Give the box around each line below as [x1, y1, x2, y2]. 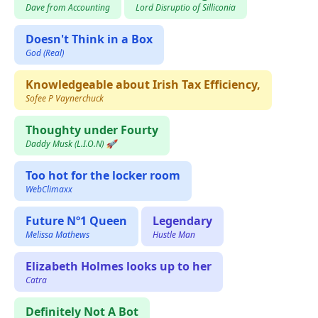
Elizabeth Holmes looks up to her [26, 258, 212, 275]
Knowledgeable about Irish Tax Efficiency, [26, 77, 261, 93]
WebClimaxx [26, 183, 72, 196]
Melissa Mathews [26, 229, 89, 241]
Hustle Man [153, 229, 195, 241]
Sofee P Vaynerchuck [26, 92, 104, 105]
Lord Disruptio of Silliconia [136, 1, 236, 14]
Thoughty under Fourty [26, 122, 158, 138]
